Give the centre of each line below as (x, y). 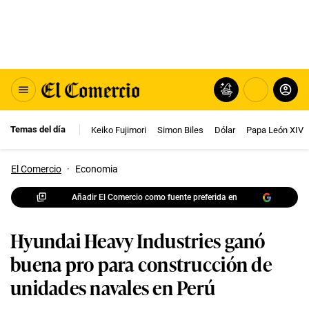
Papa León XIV (275, 130)
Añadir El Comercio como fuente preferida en (154, 197)
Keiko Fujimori (119, 130)
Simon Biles (180, 130)
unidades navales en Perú (113, 287)
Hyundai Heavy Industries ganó (138, 240)
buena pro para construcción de (141, 263)
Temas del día (38, 129)
